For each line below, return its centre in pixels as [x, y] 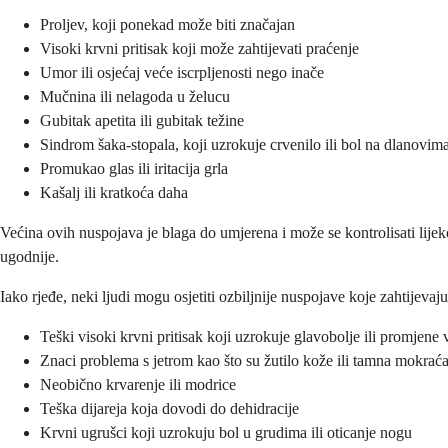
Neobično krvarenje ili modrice [138, 385]
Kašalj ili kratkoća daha [114, 193]
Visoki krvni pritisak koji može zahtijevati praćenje [199, 49]
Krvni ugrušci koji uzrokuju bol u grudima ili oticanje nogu [226, 433]
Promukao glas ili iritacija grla [134, 169]
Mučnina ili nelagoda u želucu [135, 97]
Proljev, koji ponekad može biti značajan [167, 25]
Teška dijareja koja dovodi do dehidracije [169, 409]
